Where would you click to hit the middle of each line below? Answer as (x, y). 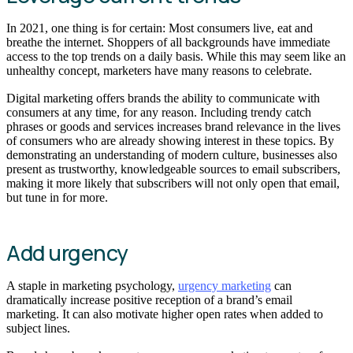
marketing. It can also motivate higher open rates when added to (165, 314)
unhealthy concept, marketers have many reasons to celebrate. (161, 70)
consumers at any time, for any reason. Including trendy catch (159, 113)
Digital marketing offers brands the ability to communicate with (163, 98)
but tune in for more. (57, 198)
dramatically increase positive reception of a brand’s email (149, 299)
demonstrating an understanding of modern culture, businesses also (172, 155)
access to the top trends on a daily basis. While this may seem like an (176, 56)
